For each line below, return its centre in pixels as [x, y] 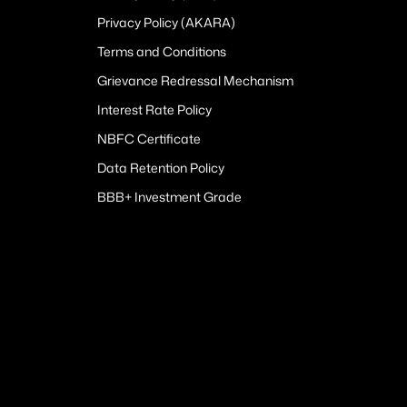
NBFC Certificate [149, 138]
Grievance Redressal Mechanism [195, 80]
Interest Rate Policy [154, 109]
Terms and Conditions [161, 51]
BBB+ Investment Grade [169, 196]
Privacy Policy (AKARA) [166, 22]
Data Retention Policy [160, 167]
